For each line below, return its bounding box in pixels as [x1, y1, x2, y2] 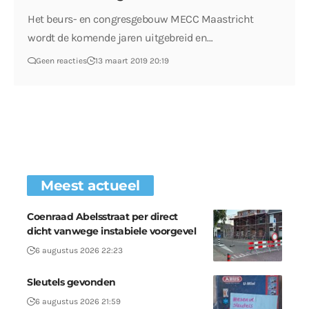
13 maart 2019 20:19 [95, 56, 170, 66]
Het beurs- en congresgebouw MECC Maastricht [28, 12, 254, 26]
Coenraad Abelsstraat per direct [27, 210, 178, 223]
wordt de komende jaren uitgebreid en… [28, 31, 213, 45]
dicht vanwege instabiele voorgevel [27, 224, 196, 237]
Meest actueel [41, 177, 140, 194]
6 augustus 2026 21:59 [35, 296, 121, 306]
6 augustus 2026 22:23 [35, 245, 123, 255]
